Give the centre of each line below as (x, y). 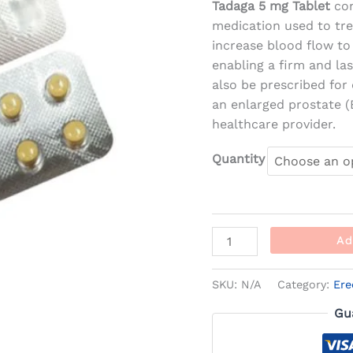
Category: (306, 284)
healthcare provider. (274, 124)
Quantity (239, 159)
